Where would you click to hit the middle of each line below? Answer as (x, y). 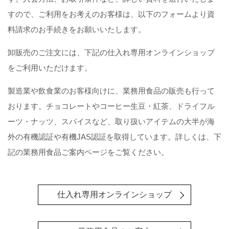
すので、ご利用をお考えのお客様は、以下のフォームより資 (111, 14)
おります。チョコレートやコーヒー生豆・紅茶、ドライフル (111, 106)
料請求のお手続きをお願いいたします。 (77, 29)
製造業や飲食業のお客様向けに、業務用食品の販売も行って (111, 91)
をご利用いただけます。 (50, 68)
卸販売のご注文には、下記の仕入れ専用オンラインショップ (111, 52)
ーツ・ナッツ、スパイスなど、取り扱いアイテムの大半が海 (111, 121)
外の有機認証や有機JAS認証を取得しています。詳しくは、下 (114, 137)
